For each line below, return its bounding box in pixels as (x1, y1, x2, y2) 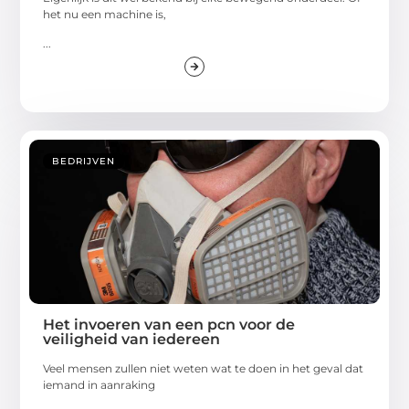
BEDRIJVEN (52, 155, 116, 168)
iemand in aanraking (43, 378, 156, 393)
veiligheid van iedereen (43, 330, 221, 349)
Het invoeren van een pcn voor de (43, 316, 296, 334)
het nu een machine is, (43, 6, 167, 21)
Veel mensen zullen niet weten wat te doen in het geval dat (43, 362, 364, 376)
